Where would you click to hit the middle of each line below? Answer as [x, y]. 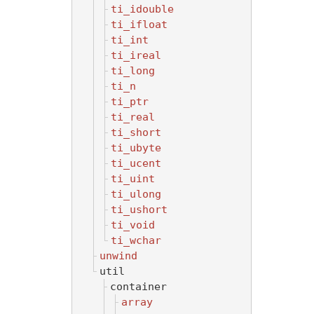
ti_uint [133, 178]
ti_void [133, 225]
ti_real [133, 117]
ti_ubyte [136, 148]
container [138, 286]
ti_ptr [130, 101]
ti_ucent [136, 163]
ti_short [136, 132]
